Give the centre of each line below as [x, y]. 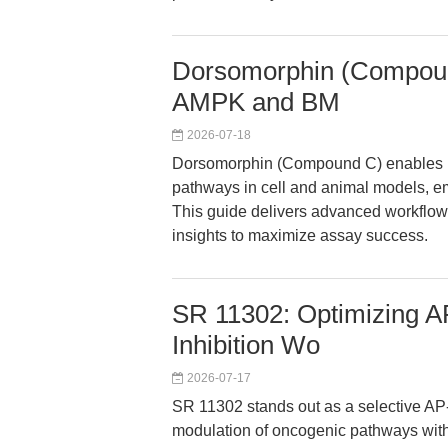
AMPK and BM [256, 102]
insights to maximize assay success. [300, 235]
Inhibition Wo [246, 345]
